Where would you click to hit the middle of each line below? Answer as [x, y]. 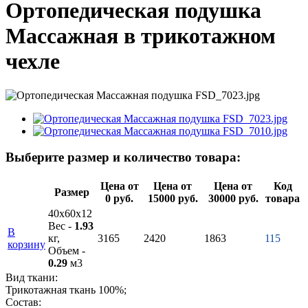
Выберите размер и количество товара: [123, 157]
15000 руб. [173, 199]
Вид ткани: [32, 278]
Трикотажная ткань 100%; [66, 290]
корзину [26, 245]
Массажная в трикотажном [141, 36]
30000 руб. [233, 199]
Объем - [67, 251]
